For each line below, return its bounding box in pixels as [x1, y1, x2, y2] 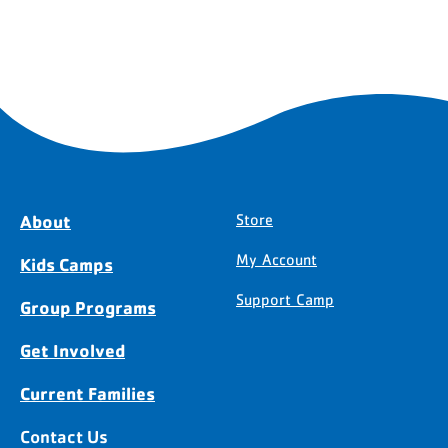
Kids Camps [20, 253, 113, 275]
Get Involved [20, 339, 125, 361]
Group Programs [20, 296, 156, 318]
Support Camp [236, 292, 334, 308]
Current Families [20, 382, 155, 404]
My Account [236, 252, 317, 268]
